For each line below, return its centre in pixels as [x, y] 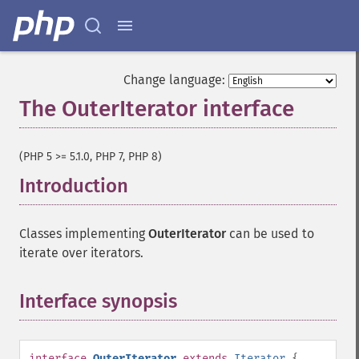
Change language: [174, 80]
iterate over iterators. [81, 253]
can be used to [270, 234]
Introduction [74, 186]
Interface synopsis [98, 301]
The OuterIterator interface [157, 109]
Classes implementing [84, 234]
